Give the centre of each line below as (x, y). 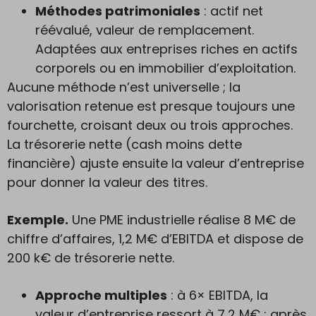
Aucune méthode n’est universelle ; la (124, 87)
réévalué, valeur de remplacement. (145, 30)
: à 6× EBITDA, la (218, 295)
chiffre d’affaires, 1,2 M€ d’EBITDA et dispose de (155, 239)
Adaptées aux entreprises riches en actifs (166, 49)
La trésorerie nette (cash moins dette (124, 144)
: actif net (232, 11)
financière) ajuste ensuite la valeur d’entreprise (156, 163)
